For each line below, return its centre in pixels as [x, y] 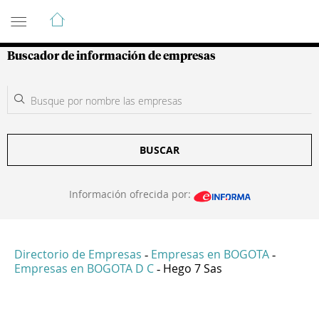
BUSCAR [159, 150]
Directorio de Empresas [78, 255]
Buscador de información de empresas [111, 56]
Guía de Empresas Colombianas [135, 14]
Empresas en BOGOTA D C [84, 269]
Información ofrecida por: [131, 194]
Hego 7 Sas [193, 269]
